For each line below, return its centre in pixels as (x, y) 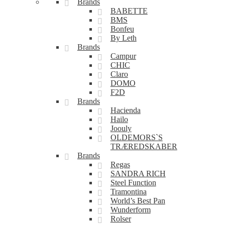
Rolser (121, 219)
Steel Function (133, 183)
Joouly (121, 128)
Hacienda (125, 110)
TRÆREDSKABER (144, 146)
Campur (123, 56)
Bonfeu (122, 29)
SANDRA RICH (138, 174)
